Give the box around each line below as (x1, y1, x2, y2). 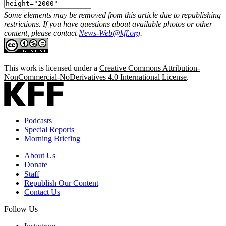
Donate (24, 160, 47, 169)
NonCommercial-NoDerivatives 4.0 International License (4, 72, 187, 81)
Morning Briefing (24, 134, 80, 143)
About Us (24, 151, 55, 160)
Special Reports (24, 125, 74, 134)
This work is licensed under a (4, 63, 99, 72)
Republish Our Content (24, 178, 98, 187)
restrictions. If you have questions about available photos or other (4, 19, 212, 28)
